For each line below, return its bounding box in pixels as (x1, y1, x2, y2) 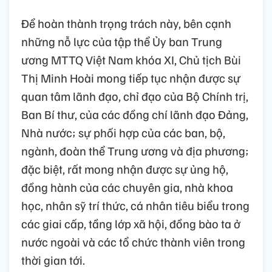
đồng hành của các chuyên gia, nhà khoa (21, 179, 233, 195)
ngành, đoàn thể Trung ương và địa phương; (21, 143, 249, 159)
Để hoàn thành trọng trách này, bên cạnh (21, 15, 231, 32)
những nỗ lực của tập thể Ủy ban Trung (21, 33, 222, 50)
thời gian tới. (21, 252, 85, 268)
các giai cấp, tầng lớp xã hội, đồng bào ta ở (21, 216, 240, 232)
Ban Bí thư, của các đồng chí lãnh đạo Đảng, (21, 106, 248, 123)
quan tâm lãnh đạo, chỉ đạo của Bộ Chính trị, (21, 88, 248, 104)
